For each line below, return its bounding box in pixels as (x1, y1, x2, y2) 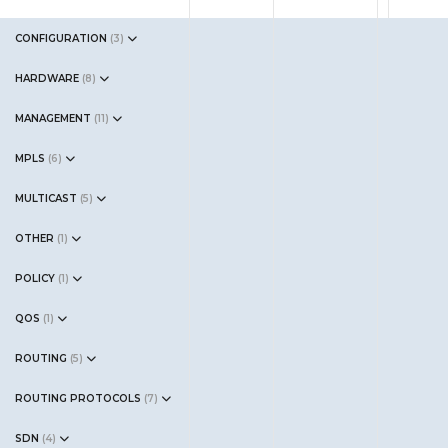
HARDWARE (15, 72, 79, 85)
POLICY (15, 272, 55, 285)
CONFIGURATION (15, 32, 107, 45)
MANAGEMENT (15, 112, 91, 125)
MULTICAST (15, 192, 77, 205)
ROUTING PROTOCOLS (15, 392, 141, 405)
